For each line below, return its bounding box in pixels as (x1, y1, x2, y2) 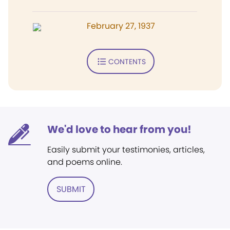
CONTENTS (108, 56, 146, 67)
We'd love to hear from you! (47, 122, 191, 137)
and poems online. (47, 156, 122, 168)
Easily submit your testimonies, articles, (47, 144, 205, 156)
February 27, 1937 (87, 20, 155, 32)
